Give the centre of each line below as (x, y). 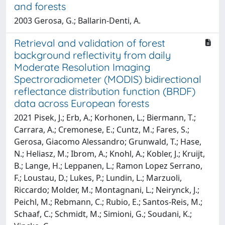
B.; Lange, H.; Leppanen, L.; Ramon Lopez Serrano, (108, 165)
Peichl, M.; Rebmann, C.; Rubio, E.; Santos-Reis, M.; (108, 202)
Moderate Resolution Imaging (82, 67)
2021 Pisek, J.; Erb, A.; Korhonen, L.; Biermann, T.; (105, 117)
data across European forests (82, 103)
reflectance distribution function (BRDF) (105, 91)
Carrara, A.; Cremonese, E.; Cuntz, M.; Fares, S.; (102, 129)
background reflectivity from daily (92, 55)
